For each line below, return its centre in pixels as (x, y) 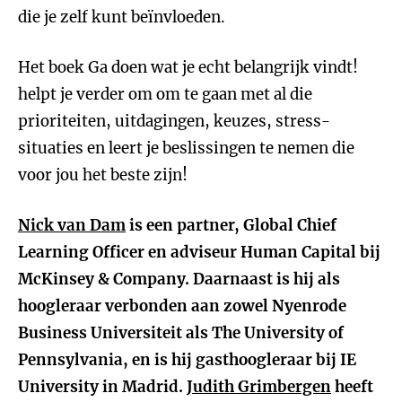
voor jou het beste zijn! (103, 175)
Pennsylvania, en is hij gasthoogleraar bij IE (187, 360)
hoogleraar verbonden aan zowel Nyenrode (182, 306)
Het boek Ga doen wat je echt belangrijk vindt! (188, 67)
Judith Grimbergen (259, 387)
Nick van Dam (72, 225)
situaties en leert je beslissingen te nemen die (186, 148)
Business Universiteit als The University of (181, 333)
